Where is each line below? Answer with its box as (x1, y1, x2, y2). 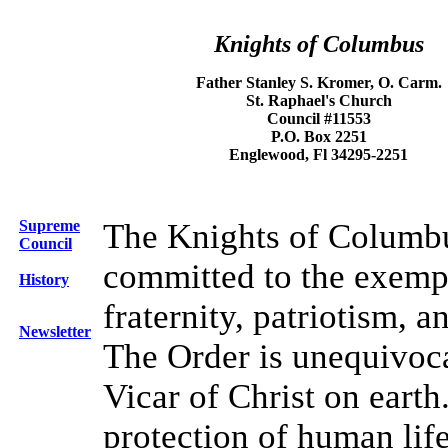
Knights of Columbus (213, 31, 424, 57)
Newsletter (19, 323, 91, 340)
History (19, 271, 69, 288)
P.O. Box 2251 (270, 128, 367, 145)
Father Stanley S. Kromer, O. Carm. (195, 74, 442, 91)
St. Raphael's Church (245, 92, 392, 109)
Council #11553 (266, 110, 371, 127)
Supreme (19, 217, 80, 234)
